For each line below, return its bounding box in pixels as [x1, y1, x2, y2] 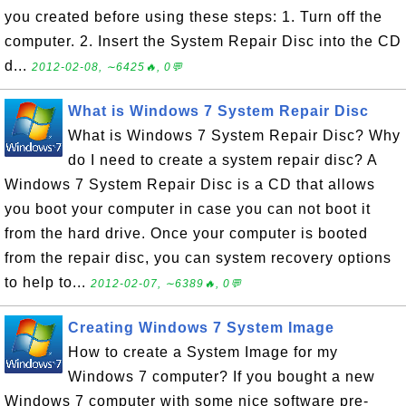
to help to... [5, 275, 91, 290]
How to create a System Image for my [68, 344, 338, 360]
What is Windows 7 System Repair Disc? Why [68, 128, 401, 143]
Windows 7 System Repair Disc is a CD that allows [5, 177, 375, 192]
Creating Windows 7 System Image [68, 320, 334, 335]
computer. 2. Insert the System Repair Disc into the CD [5, 34, 401, 49]
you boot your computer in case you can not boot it [5, 201, 371, 217]
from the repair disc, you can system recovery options [5, 250, 391, 266]
